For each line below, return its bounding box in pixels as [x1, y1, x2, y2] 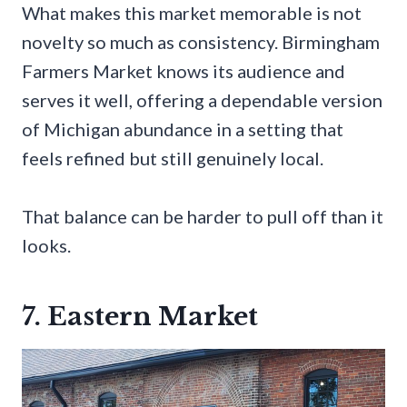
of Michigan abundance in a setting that [22, 117, 343, 140]
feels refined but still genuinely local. [22, 146, 323, 169]
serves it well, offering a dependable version [22, 88, 382, 111]
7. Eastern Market [22, 300, 258, 333]
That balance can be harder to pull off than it [22, 204, 383, 227]
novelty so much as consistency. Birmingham [22, 30, 380, 53]
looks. [22, 233, 71, 256]
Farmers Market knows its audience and [22, 59, 345, 82]
